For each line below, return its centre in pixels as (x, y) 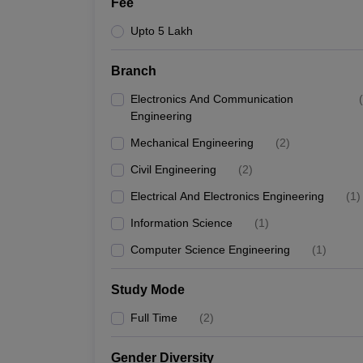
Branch (134, 71)
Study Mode (148, 290)
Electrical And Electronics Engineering (227, 196)
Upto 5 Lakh (162, 31)
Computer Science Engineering (210, 250)
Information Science (181, 223)
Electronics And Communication (212, 99)
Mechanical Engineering (192, 143)
